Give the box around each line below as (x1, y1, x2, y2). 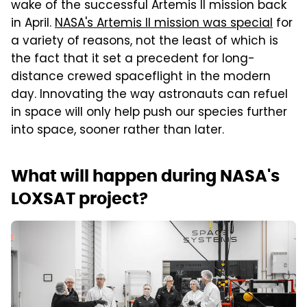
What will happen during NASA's (11, 164, 280, 186)
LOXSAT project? (11, 187, 148, 209)
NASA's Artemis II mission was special (55, 14, 273, 34)
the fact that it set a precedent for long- (11, 49, 255, 69)
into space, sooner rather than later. (11, 121, 224, 140)
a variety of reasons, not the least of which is (11, 32, 278, 51)
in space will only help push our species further (11, 103, 287, 123)
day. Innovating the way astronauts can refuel (11, 85, 288, 105)
